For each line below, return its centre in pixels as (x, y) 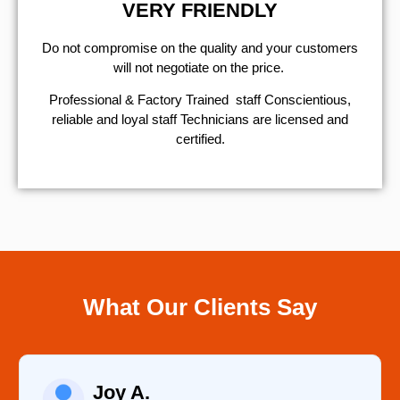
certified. (200, 139)
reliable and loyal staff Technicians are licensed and (200, 120)
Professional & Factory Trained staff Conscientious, (200, 100)
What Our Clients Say (200, 308)
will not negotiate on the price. (200, 67)
